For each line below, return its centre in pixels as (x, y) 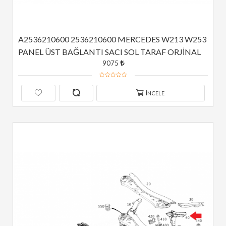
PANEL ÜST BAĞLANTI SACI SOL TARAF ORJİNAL (109, 52)
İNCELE (155, 93)
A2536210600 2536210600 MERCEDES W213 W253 (112, 39)
